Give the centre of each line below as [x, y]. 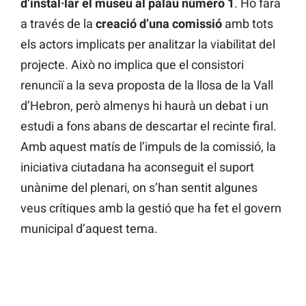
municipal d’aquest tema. [89, 229]
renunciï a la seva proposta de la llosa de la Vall [147, 85]
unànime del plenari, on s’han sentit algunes [139, 188]
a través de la [58, 24]
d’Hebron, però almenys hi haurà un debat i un [144, 106]
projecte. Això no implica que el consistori [132, 65]
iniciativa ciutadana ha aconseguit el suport [137, 167]
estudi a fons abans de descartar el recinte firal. [149, 126]
